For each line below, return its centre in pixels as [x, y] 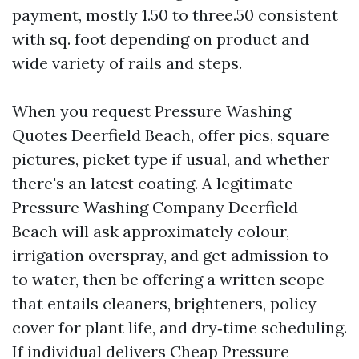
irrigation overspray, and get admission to [170, 255]
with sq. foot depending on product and [161, 39]
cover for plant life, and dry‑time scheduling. [179, 327]
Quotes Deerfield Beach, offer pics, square [171, 135]
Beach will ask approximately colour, [151, 231]
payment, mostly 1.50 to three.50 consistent [175, 15]
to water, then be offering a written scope [168, 279]
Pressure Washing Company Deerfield [155, 207]
